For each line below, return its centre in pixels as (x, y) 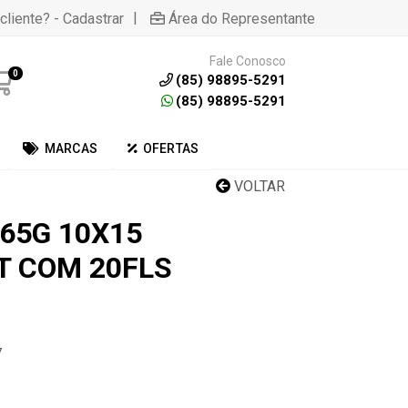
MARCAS (71, 148)
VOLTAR (258, 186)
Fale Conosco (247, 61)
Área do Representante (242, 18)
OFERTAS (171, 148)
